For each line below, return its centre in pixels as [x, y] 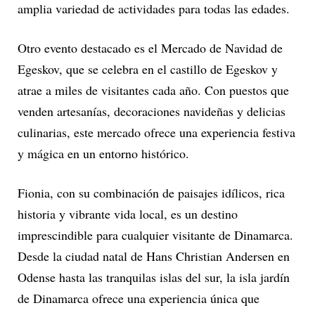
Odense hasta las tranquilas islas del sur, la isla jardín [154, 277]
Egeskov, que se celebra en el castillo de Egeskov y [148, 69]
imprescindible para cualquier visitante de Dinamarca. [155, 234]
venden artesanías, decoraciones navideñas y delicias [152, 111]
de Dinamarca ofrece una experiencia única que [139, 298]
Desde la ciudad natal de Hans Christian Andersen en [154, 256]
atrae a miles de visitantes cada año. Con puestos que [153, 90]
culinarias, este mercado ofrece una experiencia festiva [156, 132]
